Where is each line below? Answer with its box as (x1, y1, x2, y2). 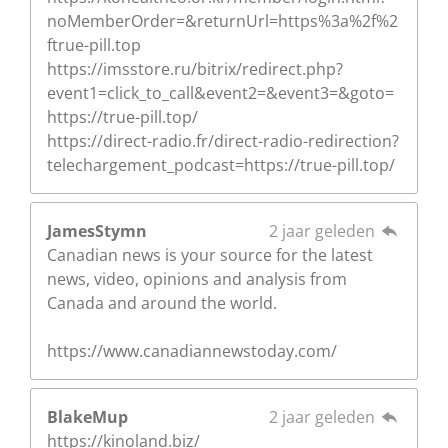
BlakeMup (47, 405, 128, 428)
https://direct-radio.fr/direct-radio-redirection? (47, 129, 399, 152)
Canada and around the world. (47, 291, 277, 314)
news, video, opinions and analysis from (47, 267, 347, 290)
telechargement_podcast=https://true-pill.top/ (47, 153, 395, 176)
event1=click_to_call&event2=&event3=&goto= (47, 81, 394, 104)
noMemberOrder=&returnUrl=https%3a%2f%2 (47, 9, 398, 32)
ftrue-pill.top (47, 33, 141, 56)
